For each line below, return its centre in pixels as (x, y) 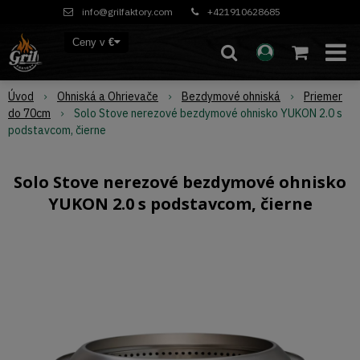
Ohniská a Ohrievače (108, 96)
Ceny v (90, 42)
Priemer (323, 96)
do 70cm (29, 113)
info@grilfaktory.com (127, 12)
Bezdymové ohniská (231, 96)
